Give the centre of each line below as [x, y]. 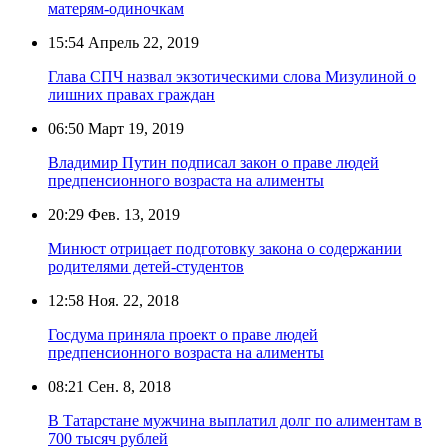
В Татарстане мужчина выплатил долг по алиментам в [235, 420]
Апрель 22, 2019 [141, 42]
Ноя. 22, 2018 [131, 300]
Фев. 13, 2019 [132, 214]
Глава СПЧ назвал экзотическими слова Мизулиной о [232, 76]
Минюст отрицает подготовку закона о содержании [225, 248]
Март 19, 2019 [134, 128]
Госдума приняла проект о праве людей [183, 334]
